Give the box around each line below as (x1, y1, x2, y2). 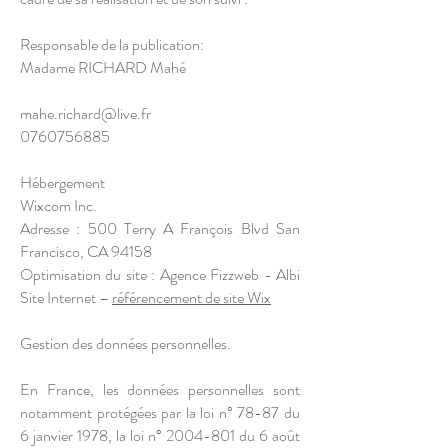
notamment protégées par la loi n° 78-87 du (20, 401, 300, 424)
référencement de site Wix (112, 286, 271, 309)
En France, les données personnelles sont (20, 378, 300, 401)
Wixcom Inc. (20, 194, 97, 217)
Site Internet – (20, 286, 112, 309)
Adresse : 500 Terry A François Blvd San (20, 217, 300, 240)
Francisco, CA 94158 (20, 240, 155, 263)
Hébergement (20, 171, 108, 194)
